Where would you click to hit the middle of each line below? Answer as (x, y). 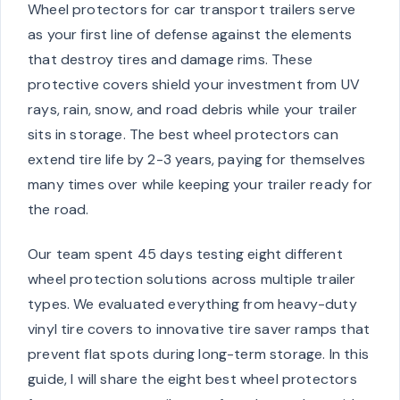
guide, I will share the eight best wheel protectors (192, 379)
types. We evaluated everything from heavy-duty (192, 304)
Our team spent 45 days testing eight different (185, 254)
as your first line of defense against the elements (190, 34)
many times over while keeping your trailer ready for (200, 184)
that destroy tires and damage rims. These (170, 59)
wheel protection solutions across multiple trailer (192, 279)
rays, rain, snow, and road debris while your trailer (192, 109)
